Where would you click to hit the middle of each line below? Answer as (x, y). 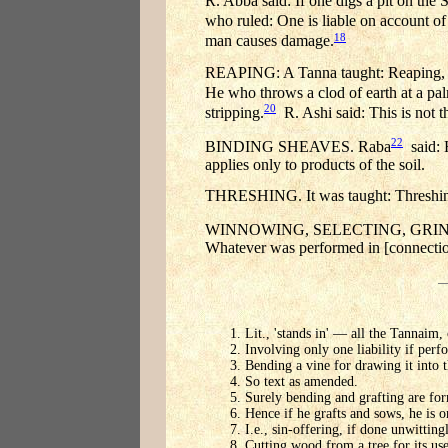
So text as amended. (301, 382)
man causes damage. (269, 41)
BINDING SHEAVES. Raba (298, 147)
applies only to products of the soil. (315, 165)
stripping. (234, 113)
